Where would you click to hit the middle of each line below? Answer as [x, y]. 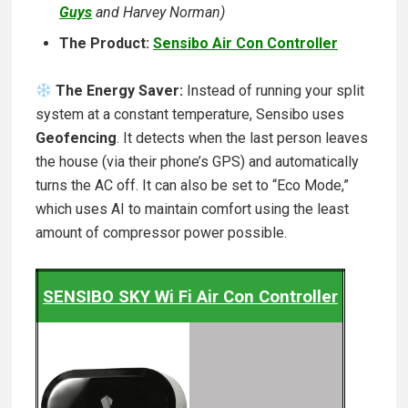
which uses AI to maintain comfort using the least [192, 209]
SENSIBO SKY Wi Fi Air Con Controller [190, 297]
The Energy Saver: [118, 91]
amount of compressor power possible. [161, 233]
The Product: [104, 44]
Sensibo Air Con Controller [245, 44]
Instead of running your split [274, 91]
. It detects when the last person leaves [242, 138]
